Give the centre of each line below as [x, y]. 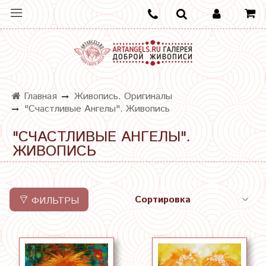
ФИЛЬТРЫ [55, 201]
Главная [39, 97]
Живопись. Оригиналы [123, 97]
